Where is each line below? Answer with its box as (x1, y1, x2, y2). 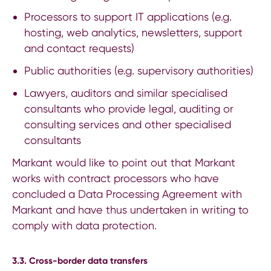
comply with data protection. (12, 218, 157, 232)
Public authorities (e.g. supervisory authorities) (24, 64, 253, 77)
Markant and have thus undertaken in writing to (12, 203, 249, 216)
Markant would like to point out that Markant (12, 155, 235, 169)
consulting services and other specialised (24, 118, 231, 131)
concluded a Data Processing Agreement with (12, 187, 242, 200)
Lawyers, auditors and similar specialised (24, 87, 227, 100)
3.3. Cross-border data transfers (12, 255, 148, 266)
